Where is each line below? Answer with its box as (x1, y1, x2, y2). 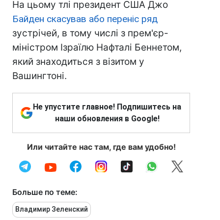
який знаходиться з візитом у (12, 56, 144, 68)
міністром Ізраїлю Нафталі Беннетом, (12, 42, 182, 54)
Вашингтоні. (12, 70, 67, 82)
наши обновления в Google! (55, 114, 160, 124)
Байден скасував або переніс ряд (12, 13, 158, 25)
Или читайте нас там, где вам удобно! (27, 142, 176, 152)
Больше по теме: (12, 187, 78, 197)
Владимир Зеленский (15, 205, 88, 214)
